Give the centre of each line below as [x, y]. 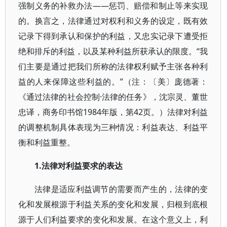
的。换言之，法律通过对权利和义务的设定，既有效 [113, 21]
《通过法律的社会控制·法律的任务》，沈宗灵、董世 [113, 97]
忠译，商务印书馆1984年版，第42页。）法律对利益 [113, 112]
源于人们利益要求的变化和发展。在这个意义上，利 [113, 219]
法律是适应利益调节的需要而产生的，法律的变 [121, 189]
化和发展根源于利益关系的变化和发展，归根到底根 [113, 204]
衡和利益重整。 [47, 142]
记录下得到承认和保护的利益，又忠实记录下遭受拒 [113, 36]
